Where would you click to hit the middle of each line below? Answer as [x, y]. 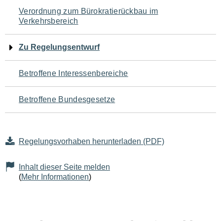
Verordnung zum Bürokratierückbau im [89, 11]
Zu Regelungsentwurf [59, 47]
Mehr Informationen [55, 177]
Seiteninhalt [44, 70]
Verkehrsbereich [49, 21]
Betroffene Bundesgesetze [67, 99]
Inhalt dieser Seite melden [64, 167]
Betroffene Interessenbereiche [74, 73]
